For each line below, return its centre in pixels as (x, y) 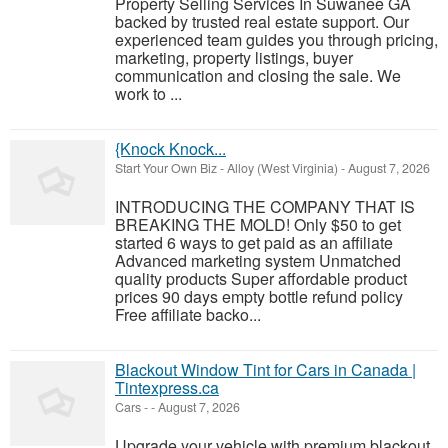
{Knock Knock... (170, 149)
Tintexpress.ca (167, 388)
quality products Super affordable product (261, 279)
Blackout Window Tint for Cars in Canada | (265, 370)
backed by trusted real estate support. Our (262, 22)
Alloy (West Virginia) (282, 168)
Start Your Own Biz (166, 168)
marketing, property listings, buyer (234, 58)
